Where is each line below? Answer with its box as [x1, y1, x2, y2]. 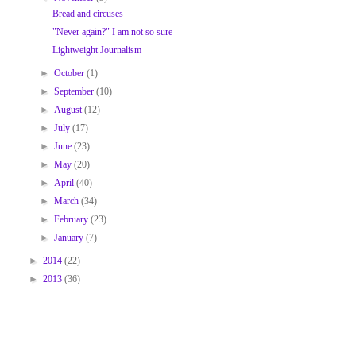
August [54, 104, 85, 115]
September [54, 86, 97, 97]
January [54, 232, 87, 243]
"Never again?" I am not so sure [52, 26, 172, 37]
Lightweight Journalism [52, 44, 141, 56]
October [54, 68, 87, 79]
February [54, 214, 91, 225]
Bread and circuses [52, 8, 123, 19]
